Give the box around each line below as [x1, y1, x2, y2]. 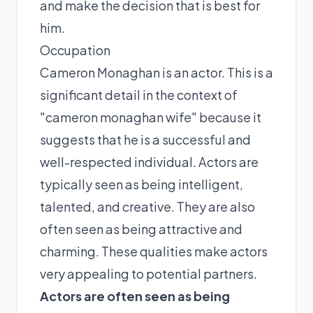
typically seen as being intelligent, [40, 176, 243, 192]
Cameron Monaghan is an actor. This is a [40, 64, 273, 80]
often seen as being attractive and [40, 221, 242, 237]
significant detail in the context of [40, 87, 238, 103]
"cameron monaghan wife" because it [40, 109, 261, 125]
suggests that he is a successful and [40, 131, 251, 147]
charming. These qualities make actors [40, 243, 268, 259]
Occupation [40, 42, 110, 58]
